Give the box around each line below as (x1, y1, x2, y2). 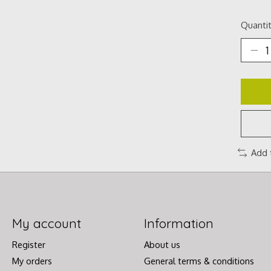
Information (143, 215, 214, 231)
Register (11, 238, 45, 250)
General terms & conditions (143, 255, 254, 266)
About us (143, 238, 180, 250)
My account (11, 215, 81, 231)
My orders (11, 255, 52, 266)
